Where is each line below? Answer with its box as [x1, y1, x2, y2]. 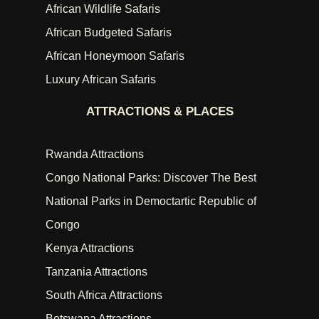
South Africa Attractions [46, 289, 162, 301]
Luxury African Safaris [46, 73, 156, 85]
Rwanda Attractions [46, 148, 144, 160]
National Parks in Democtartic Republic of [46, 195, 256, 207]
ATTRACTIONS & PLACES [85, 105, 234, 118]
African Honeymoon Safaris [46, 50, 184, 62]
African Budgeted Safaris [46, 26, 172, 38]
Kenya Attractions [46, 242, 134, 254]
